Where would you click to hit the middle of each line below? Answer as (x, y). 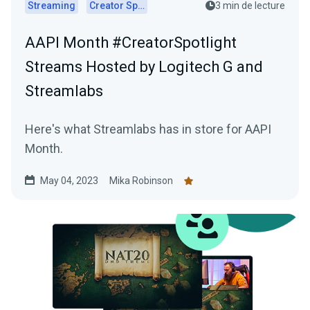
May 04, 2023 (69, 181)
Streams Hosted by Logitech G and (144, 67)
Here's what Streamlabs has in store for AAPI (148, 129)
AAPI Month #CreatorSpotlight (131, 43)
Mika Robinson (141, 181)
